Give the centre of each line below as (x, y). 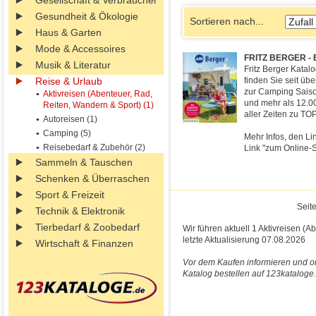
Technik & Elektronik (80, 211)
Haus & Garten (68, 32)
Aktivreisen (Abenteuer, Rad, (98, 94)
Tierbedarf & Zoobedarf (87, 227)
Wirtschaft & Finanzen (84, 243)
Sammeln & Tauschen (84, 162)
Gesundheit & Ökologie (87, 16)
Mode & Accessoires (80, 49)
